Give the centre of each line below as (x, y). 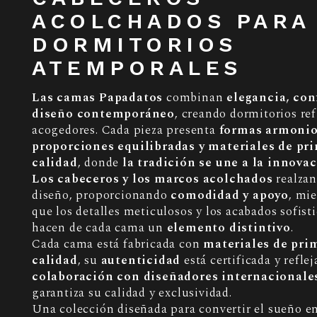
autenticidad (141, 261)
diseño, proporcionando (102, 196)
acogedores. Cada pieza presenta (126, 131)
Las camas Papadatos (98, 98)
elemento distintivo (229, 228)
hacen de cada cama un (99, 228)
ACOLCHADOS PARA (171, 21)
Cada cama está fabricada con (118, 244)
